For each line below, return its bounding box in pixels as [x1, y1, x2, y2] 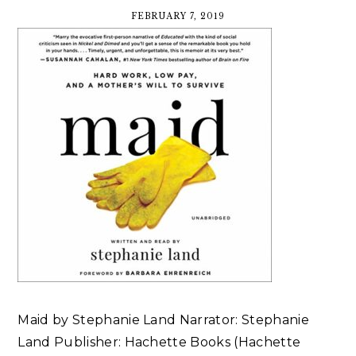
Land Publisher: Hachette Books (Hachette [17, 335, 301, 350]
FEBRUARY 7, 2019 [131, 11, 225, 22]
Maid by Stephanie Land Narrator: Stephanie [17, 312, 309, 328]
